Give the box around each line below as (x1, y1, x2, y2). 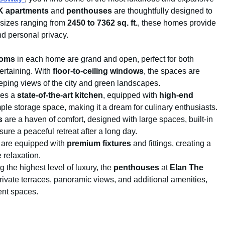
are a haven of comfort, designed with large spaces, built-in (3, 115, 213, 124)
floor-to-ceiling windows (53, 67, 144, 76)
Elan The (170, 163, 203, 172)
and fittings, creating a (131, 139, 211, 148)
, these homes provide (138, 19, 216, 28)
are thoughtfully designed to (112, 7, 212, 16)
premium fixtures (67, 139, 131, 148)
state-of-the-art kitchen (17, 91, 103, 100)
